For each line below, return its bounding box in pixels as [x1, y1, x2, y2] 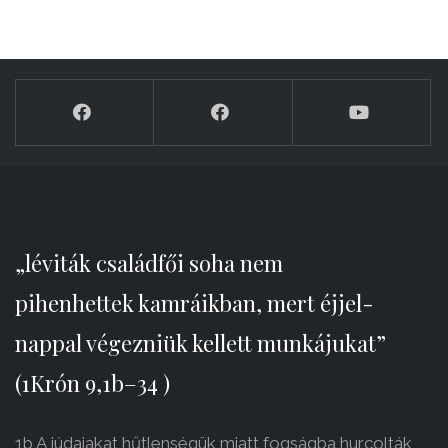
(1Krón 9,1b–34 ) [15, 368, 170, 399]
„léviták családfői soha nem [15, 248, 283, 279]
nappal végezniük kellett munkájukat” [15, 328, 386, 359]
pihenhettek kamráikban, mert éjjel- [15, 288, 374, 319]
